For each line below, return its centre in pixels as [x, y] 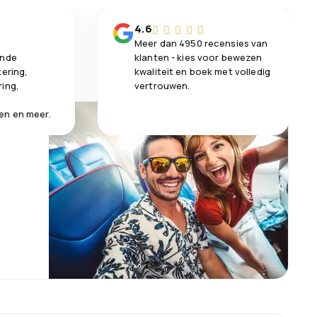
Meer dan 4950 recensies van [201, 44]
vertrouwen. [162, 86]
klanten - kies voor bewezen [198, 58]
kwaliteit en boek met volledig [202, 72]
